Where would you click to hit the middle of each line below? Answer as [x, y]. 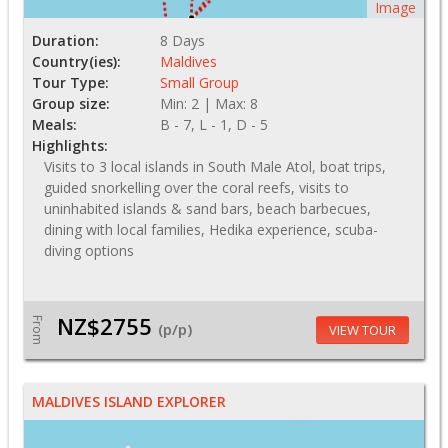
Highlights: [70, 145]
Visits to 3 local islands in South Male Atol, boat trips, [215, 166]
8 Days [182, 40]
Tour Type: [70, 82]
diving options [89, 250]
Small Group [199, 82]
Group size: [71, 103]
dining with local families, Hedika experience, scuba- [211, 229]
